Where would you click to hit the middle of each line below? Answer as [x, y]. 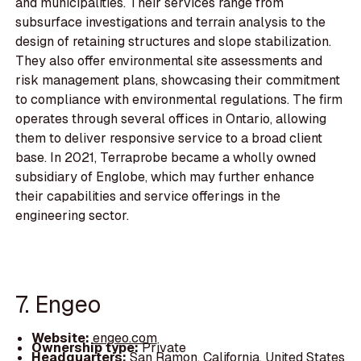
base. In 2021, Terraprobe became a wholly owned [166, 158]
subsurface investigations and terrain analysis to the [171, 23]
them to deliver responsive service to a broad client [169, 139]
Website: [62, 338]
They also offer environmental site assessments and [169, 61]
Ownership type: [86, 347]
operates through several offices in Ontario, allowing [171, 119]
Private [164, 347]
